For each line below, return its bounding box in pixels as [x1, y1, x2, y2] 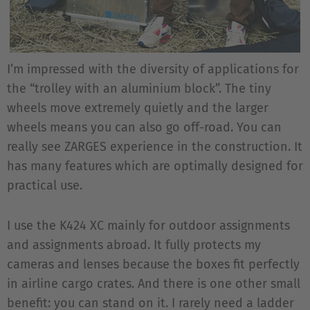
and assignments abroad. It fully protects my [7, 237, 261, 253]
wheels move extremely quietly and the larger [7, 100, 268, 116]
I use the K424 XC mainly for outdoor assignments [7, 218, 290, 233]
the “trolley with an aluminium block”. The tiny [7, 81, 271, 96]
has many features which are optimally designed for [7, 158, 303, 174]
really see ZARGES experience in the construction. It [7, 139, 302, 154]
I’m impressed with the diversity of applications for [7, 62, 299, 77]
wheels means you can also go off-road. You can [7, 120, 282, 135]
